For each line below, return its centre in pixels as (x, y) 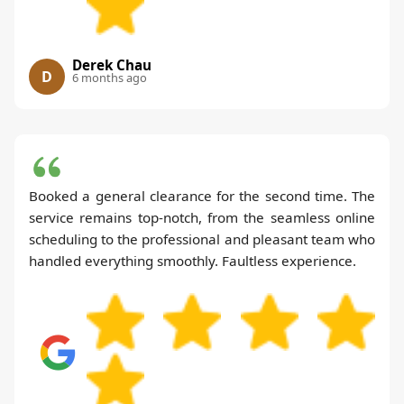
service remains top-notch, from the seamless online (202, 217)
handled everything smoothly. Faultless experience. (193, 260)
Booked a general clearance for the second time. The (202, 195)
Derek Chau (112, 64)
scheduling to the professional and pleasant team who (202, 239)
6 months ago (110, 77)
